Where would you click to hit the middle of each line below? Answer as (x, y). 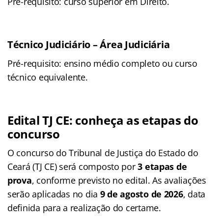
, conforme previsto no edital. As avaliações (119, 180)
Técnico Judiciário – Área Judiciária (89, 45)
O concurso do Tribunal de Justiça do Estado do (103, 153)
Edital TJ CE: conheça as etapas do (103, 120)
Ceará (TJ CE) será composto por (73, 167)
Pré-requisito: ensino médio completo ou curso (102, 64)
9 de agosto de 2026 (141, 194)
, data (194, 194)
